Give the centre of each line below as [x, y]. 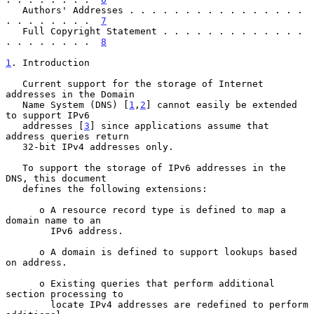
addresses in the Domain [70, 94]
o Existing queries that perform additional [22, 283]
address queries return [67, 136]
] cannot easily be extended [221, 104]
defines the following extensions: [14, 189]
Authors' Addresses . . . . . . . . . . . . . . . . [14, 10]
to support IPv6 [48, 115]
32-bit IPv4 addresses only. [14, 146]
